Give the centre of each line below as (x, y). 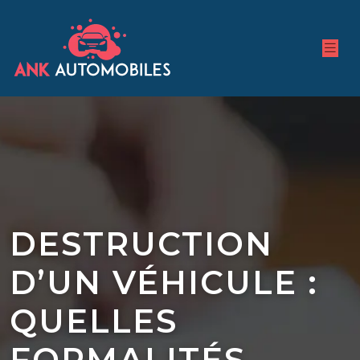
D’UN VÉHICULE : (164, 282)
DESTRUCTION (141, 244)
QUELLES (94, 321)
